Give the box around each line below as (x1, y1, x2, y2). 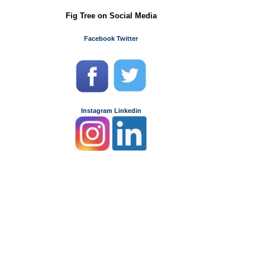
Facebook (84, 34, 115, 42)
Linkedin (114, 106, 141, 114)
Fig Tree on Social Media (65, 11, 157, 20)
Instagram (80, 106, 112, 114)
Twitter (117, 34, 138, 42)
